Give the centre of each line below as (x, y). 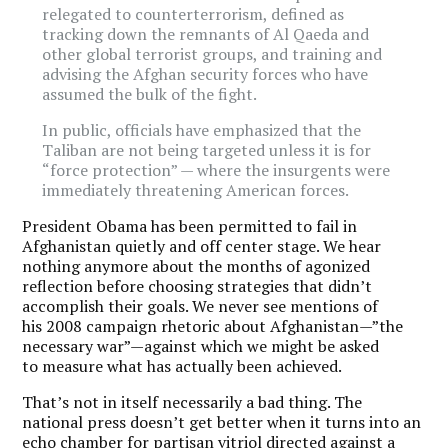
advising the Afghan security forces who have (205, 73)
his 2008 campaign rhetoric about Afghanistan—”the (213, 325)
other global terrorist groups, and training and (212, 53)
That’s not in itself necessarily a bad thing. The (192, 401)
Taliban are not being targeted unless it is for (207, 149)
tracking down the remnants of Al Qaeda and (206, 33)
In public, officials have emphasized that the (202, 129)
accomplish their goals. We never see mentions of (200, 305)
